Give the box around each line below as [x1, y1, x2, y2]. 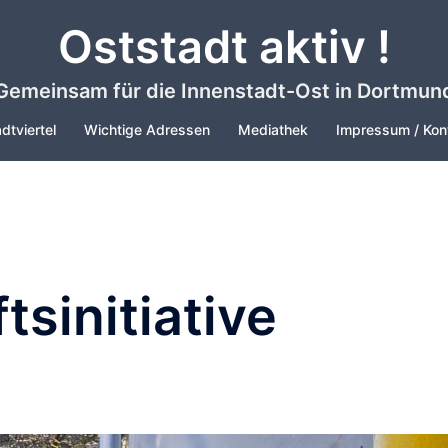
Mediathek [238, 121, 308, 138]
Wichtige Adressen [84, 121, 210, 138]
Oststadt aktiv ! [57, 19, 391, 74]
